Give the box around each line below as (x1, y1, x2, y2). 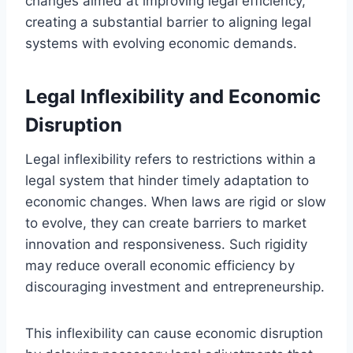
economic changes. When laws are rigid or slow (25, 193, 326, 210)
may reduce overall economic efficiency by (25, 257, 295, 273)
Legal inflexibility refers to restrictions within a (25, 150, 316, 167)
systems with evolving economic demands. (25, 35, 297, 51)
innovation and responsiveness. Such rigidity (25, 236, 307, 252)
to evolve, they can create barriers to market (25, 214, 307, 231)
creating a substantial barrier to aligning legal (25, 13, 311, 30)
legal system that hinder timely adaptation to (25, 172, 309, 188)
